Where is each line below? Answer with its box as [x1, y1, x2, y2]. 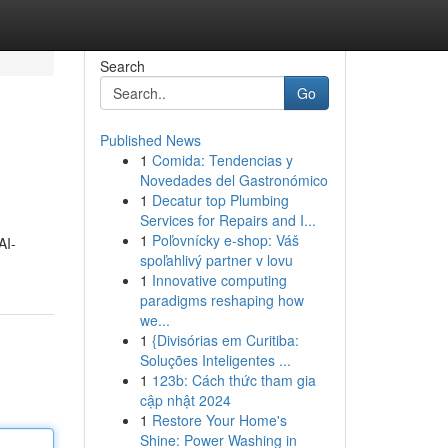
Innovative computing [151, 270, 287, 290]
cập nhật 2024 [139, 390, 231, 410]
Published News [99, 130, 201, 150]
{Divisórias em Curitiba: [151, 330, 299, 350]
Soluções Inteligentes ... [139, 350, 291, 370]
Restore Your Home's [151, 410, 287, 430]
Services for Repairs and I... [139, 210, 316, 230]
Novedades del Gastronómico [139, 170, 328, 190]
